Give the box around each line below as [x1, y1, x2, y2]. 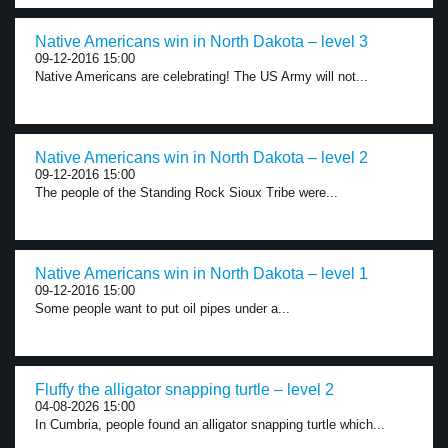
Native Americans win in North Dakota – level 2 [35, 149, 368, 166]
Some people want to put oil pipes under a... [35, 301, 290, 316]
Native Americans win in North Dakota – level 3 [35, 33, 368, 50]
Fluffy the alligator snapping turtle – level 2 [35, 381, 334, 398]
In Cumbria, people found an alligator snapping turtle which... [35, 417, 385, 432]
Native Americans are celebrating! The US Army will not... [35, 69, 368, 84]
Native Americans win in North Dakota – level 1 [35, 265, 368, 282]
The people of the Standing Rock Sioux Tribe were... [35, 185, 338, 200]
